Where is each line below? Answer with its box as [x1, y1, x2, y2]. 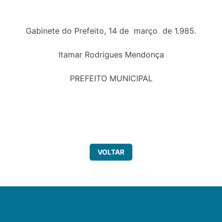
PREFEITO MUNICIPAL [69, 73, 153, 83]
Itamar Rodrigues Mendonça [58, 49, 164, 59]
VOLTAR [98, 147, 124, 156]
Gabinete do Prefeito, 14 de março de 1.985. [26, 25, 196, 36]
